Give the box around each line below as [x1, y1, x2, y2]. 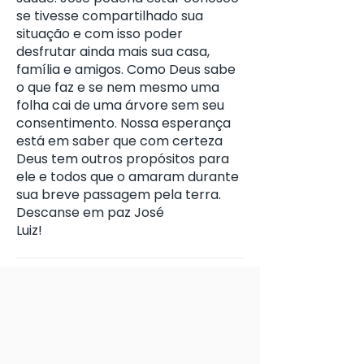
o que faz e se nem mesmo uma [16, 78, 219, 97]
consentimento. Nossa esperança [16, 114, 231, 132]
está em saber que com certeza [16, 132, 223, 150]
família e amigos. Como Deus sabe [16, 60, 236, 79]
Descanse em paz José [16, 203, 164, 222]
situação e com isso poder [16, 24, 183, 43]
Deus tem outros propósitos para [16, 149, 229, 168]
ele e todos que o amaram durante [16, 167, 239, 186]
